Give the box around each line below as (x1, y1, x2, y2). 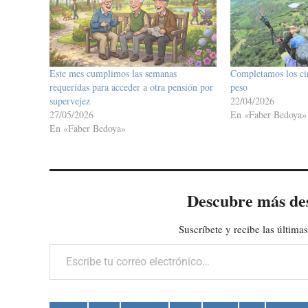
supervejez (49, 94, 90, 108)
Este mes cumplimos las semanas (49, 67, 177, 80)
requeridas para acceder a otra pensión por (49, 80, 213, 94)
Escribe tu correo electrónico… (49, 235, 115, 252)
